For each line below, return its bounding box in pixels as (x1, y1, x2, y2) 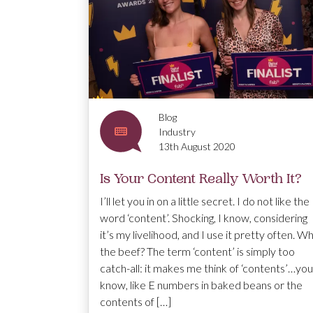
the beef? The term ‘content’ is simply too (100, 244, 295, 258)
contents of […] (100, 294, 171, 308)
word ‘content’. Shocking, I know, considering (100, 210, 307, 224)
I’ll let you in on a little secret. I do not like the (100, 194, 310, 208)
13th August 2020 (159, 140, 235, 152)
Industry (159, 125, 196, 138)
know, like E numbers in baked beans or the (100, 277, 303, 291)
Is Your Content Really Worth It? (100, 169, 302, 187)
